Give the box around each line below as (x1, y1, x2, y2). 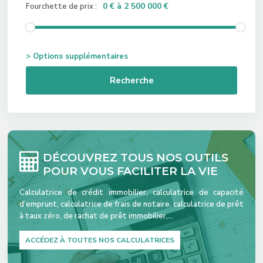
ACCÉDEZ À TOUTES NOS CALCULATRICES (25, 235, 174, 245)
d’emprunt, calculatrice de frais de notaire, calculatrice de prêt (19, 199, 244, 210)
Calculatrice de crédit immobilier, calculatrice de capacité (19, 187, 244, 198)
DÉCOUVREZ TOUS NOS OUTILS (43, 151, 228, 164)
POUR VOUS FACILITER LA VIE (43, 164, 218, 178)
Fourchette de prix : (26, 1, 97, 12)
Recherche (109, 75, 154, 86)
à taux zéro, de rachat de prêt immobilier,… (19, 211, 173, 221)
